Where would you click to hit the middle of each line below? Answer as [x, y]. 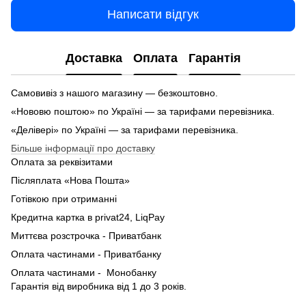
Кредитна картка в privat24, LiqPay [88, 217]
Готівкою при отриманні [64, 198]
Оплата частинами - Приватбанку [86, 254]
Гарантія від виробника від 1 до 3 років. [99, 286]
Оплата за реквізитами [62, 162]
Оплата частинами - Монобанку [84, 272]
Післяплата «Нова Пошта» [70, 180]
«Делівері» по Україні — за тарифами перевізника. [125, 129]
